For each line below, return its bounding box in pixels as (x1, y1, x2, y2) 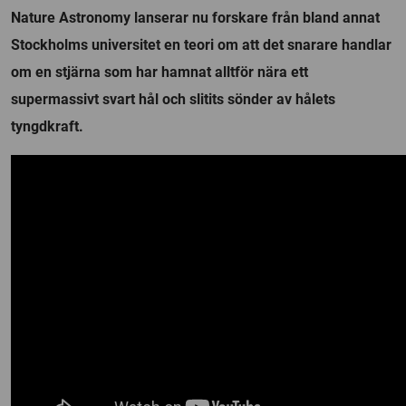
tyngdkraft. (11, 117, 83, 135)
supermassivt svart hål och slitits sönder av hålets (11, 90, 335, 108)
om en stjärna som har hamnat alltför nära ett (11, 63, 308, 81)
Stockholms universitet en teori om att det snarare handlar (11, 35, 391, 53)
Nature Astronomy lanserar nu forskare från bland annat (11, 8, 380, 26)
